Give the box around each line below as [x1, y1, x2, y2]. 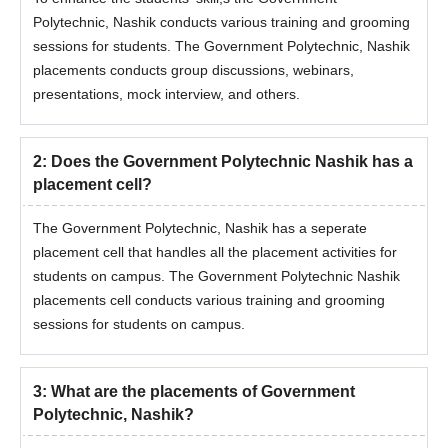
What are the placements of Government [51, 383, 355, 401]
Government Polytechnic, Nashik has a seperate [62, 220, 367, 237]
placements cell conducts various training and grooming [33, 292, 385, 309]
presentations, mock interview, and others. [33, 86, 304, 103]
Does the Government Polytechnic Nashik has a [51, 153, 413, 171]
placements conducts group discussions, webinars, [33, 62, 354, 79]
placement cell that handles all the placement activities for [33, 244, 397, 261]
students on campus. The [33, 268, 198, 285]
